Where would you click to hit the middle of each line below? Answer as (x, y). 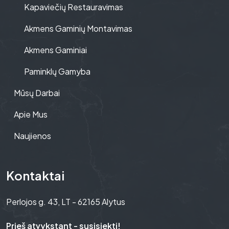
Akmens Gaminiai (55, 50)
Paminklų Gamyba (57, 71)
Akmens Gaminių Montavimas (78, 28)
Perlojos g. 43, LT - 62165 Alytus (66, 202)
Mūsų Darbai (37, 93)
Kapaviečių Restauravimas (74, 7)
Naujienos (32, 136)
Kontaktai (35, 175)
